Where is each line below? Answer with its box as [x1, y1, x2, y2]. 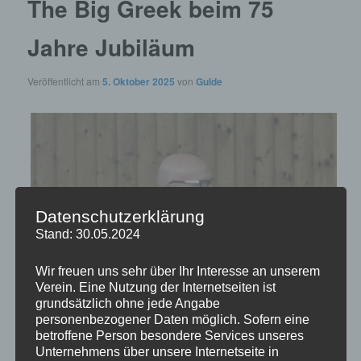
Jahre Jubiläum [27, 31, 196, 64]
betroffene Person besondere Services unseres [35, 328, 304, 342]
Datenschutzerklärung [35, 206, 205, 226]
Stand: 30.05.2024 [35, 226, 140, 241]
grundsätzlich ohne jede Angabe [35, 296, 220, 310]
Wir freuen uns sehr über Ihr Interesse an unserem [35, 263, 320, 278]
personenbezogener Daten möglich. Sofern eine [35, 312, 309, 326]
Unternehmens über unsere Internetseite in [35, 344, 279, 359]
